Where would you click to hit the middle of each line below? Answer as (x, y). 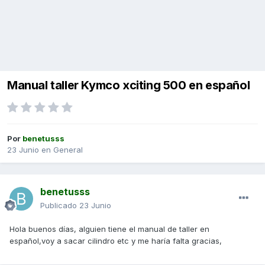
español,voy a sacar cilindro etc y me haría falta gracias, (116, 241)
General (68, 150)
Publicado (60, 206)
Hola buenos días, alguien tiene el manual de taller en (109, 229)
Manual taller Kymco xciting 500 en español (129, 85)
